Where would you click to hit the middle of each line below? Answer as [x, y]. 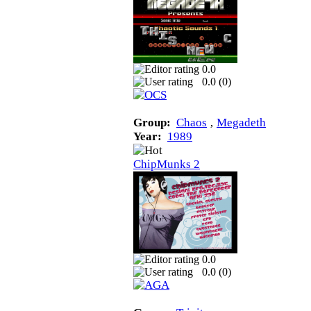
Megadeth [241, 122]
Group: [152, 122]
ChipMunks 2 [167, 164]
